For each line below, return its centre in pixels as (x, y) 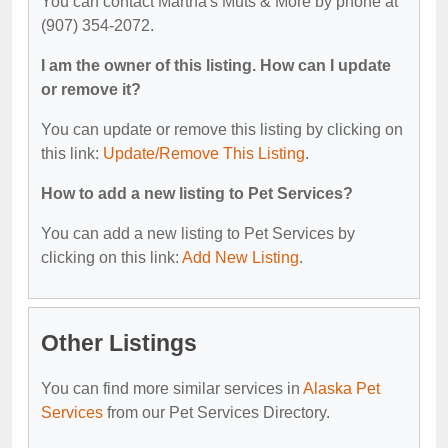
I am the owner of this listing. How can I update (216, 65)
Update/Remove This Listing (204, 153)
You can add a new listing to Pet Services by (198, 233)
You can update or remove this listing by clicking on (222, 129)
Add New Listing (240, 257)
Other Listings (119, 342)
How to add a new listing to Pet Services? (197, 193)
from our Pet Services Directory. (216, 412)
